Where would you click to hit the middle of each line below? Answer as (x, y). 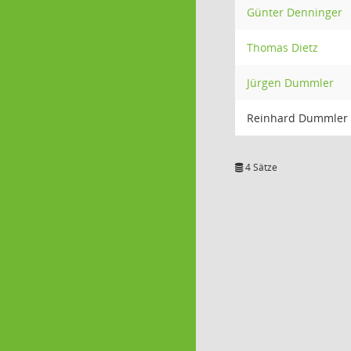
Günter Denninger (295, 12)
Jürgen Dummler (290, 83)
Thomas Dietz (282, 47)
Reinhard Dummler (297, 118)
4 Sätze (260, 167)
